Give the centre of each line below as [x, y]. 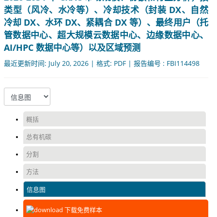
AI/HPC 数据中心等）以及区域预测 [72, 48]
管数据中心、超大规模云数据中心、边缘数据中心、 [106, 35]
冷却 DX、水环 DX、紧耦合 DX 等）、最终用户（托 [106, 23]
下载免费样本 [83, 210]
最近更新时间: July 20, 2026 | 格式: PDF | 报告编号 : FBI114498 [102, 63]
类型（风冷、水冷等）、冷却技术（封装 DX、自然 [106, 10]
